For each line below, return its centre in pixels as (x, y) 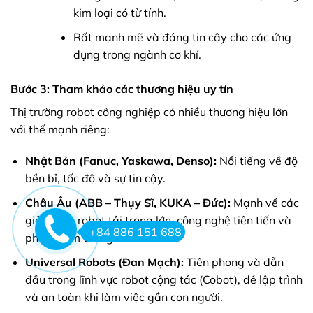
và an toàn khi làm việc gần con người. (124, 297)
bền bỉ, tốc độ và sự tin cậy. (95, 179)
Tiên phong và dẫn (233, 262)
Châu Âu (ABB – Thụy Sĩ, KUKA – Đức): (128, 202)
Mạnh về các (264, 202)
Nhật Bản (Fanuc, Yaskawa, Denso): (121, 161)
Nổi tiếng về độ (257, 161)
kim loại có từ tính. (119, 12)
